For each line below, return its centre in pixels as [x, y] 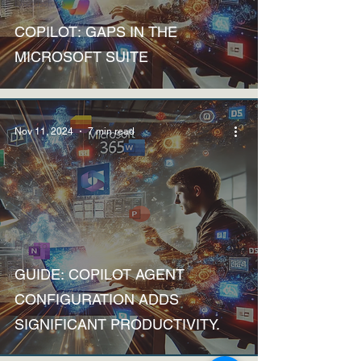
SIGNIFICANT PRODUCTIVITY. [117, 324]
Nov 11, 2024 [44, 131]
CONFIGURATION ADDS [97, 299]
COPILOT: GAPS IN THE [96, 32]
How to [31, 245]
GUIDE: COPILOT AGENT [100, 274]
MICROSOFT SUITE [81, 57]
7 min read [111, 131]
